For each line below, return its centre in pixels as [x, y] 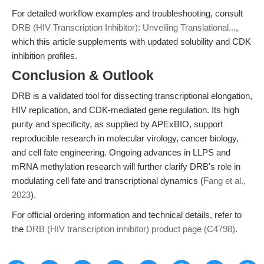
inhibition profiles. [44, 56]
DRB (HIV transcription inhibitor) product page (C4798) [131, 229]
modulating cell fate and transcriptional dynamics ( [108, 181]
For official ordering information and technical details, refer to [127, 215]
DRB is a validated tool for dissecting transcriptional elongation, [132, 96]
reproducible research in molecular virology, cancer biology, [125, 138]
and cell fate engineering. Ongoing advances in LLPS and [121, 152]
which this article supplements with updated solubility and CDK [131, 42]
